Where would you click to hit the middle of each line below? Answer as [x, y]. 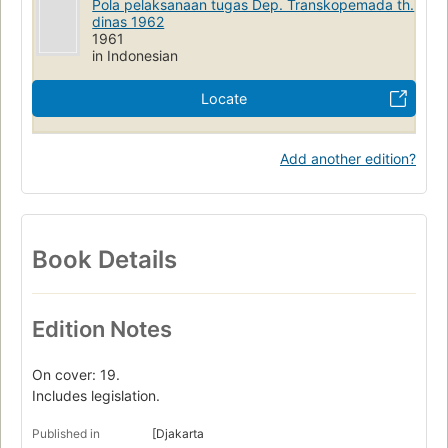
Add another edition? [348, 158]
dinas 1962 [128, 21]
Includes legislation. [96, 396]
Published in [66, 434]
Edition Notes [102, 329]
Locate [224, 98]
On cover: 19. [76, 375]
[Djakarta [178, 434]
